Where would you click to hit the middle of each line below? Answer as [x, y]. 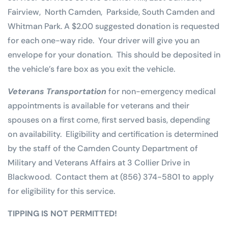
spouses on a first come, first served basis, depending [109, 120]
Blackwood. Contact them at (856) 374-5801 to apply [111, 177]
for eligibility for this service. [61, 191]
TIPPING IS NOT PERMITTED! [62, 213]
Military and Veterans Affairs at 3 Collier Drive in [99, 162]
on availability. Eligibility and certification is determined [113, 134]
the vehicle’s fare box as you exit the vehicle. [91, 69]
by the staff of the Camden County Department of [103, 148]
